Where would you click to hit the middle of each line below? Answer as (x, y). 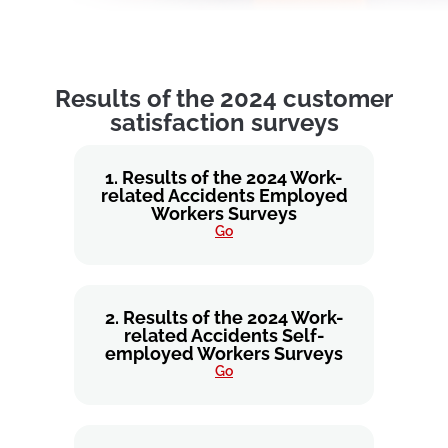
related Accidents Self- (224, 335)
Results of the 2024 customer (224, 98)
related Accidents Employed (224, 195)
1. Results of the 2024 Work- (224, 177)
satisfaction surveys (224, 122)
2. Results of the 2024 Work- (224, 317)
